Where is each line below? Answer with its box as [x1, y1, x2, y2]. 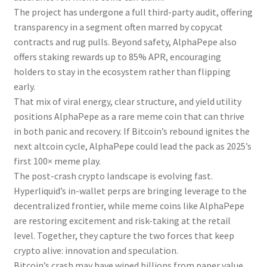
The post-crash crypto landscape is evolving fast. [13, 170, 213, 182]
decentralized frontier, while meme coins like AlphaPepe [13, 200, 244, 212]
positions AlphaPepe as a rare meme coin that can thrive [13, 110, 244, 123]
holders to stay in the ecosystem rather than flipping [13, 66, 231, 78]
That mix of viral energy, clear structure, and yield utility [13, 95, 241, 108]
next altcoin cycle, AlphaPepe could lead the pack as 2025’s [13, 140, 252, 153]
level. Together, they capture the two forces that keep [13, 229, 234, 242]
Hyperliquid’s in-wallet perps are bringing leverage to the [13, 185, 247, 197]
